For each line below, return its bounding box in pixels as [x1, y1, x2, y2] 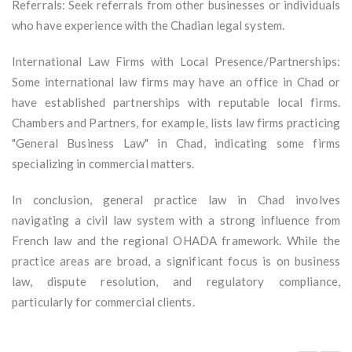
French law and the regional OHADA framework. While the [12, 233, 340, 248]
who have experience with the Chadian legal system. [12, 18, 285, 33]
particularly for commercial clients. [12, 295, 195, 310]
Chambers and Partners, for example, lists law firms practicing [12, 115, 340, 130]
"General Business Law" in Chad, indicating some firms [12, 136, 340, 151]
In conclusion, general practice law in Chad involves [12, 192, 340, 207]
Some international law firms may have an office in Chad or [12, 75, 340, 90]
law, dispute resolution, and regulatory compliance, [12, 274, 340, 289]
